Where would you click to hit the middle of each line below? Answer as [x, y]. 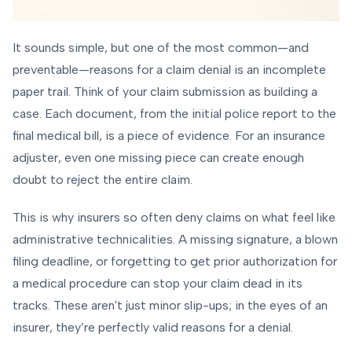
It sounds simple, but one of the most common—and [161, 48]
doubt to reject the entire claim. [103, 180]
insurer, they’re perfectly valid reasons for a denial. [153, 328]
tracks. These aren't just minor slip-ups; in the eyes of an [170, 306]
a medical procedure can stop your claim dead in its [158, 284]
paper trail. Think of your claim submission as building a [165, 92]
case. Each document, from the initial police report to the [174, 114]
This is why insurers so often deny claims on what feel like [174, 218]
